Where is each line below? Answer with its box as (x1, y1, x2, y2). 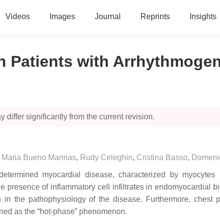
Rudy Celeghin (80, 153, 133, 162)
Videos (5, 12, 30, 21)
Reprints (140, 12, 170, 21)
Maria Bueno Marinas (1, 153, 76, 162)
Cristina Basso (137, 153, 188, 162)
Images (49, 12, 75, 21)
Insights (189, 12, 217, 21)
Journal (94, 12, 121, 21)
